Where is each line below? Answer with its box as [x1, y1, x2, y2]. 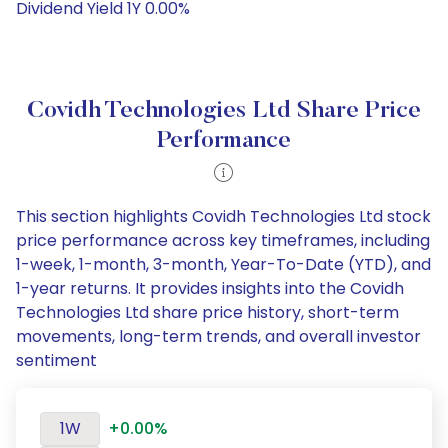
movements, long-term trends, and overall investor [16, 325, 421, 348]
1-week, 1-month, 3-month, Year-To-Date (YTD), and [16, 253, 431, 276]
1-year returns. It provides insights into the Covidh [16, 277, 404, 300]
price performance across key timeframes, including [16, 229, 430, 252]
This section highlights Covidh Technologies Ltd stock [16, 205, 431, 228]
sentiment [16, 349, 97, 372]
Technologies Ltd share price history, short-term [16, 301, 399, 324]
